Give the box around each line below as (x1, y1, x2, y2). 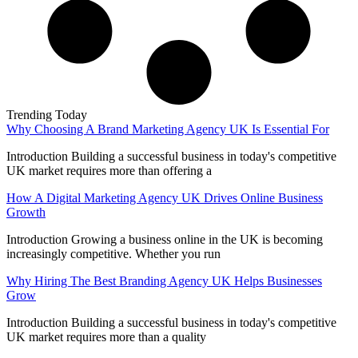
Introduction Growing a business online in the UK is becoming (6, 233, 323, 247)
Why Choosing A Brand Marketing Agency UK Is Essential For (6, 122, 329, 137)
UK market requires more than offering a (6, 164, 212, 178)
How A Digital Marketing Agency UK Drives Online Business (6, 191, 323, 205)
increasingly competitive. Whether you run (6, 247, 221, 261)
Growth (6, 205, 46, 220)
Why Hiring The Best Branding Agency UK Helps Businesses (6, 274, 322, 288)
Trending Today (6, 108, 87, 122)
